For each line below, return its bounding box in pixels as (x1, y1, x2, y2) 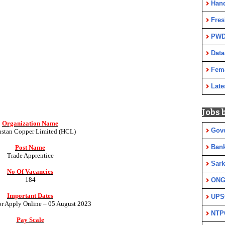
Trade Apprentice (7, 152, 54, 160)
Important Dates (7, 192, 53, 200)
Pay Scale (16, 216, 44, 224)
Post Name (15, 144, 45, 152)
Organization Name (2, 120, 58, 128)
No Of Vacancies (7, 168, 53, 176)
